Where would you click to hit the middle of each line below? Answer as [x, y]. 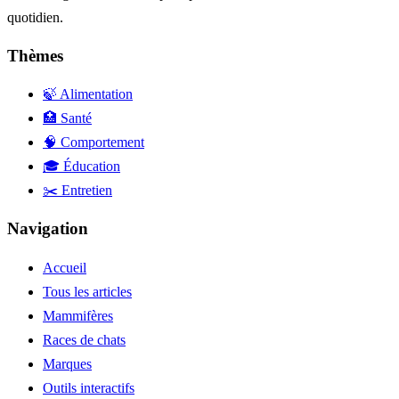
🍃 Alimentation [88, 94]
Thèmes [35, 55]
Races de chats [84, 339]
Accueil [65, 267]
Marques [67, 363]
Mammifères [78, 315]
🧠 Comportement [94, 142]
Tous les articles [87, 291]
